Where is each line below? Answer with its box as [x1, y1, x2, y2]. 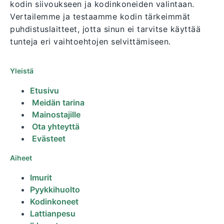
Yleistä [10, 66, 33, 75]
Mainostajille [32, 109, 80, 120]
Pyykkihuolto [30, 184, 80, 195]
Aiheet [10, 153, 32, 162]
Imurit [30, 172, 52, 183]
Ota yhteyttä [32, 121, 79, 132]
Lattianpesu [30, 208, 75, 219]
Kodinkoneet [30, 196, 78, 207]
